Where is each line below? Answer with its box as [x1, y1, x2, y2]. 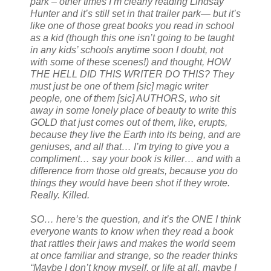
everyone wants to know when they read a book [30, 226, 233, 237]
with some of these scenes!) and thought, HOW [30, 56, 230, 67]
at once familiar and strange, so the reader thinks [30, 250, 238, 261]
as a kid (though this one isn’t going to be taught [30, 32, 234, 43]
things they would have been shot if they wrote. [30, 177, 230, 188]
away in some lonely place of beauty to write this [30, 105, 237, 116]
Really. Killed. [30, 189, 90, 200]
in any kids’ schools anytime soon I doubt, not [30, 44, 223, 55]
